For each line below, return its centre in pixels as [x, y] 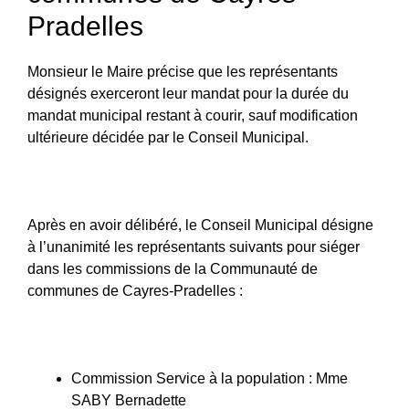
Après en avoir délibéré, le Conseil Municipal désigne [200, 225]
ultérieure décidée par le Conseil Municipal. [168, 137]
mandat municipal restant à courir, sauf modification [193, 115]
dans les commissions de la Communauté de [173, 268]
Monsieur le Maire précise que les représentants [183, 71]
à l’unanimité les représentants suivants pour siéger [194, 246]
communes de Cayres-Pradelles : [135, 290]
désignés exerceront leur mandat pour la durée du [188, 93]
